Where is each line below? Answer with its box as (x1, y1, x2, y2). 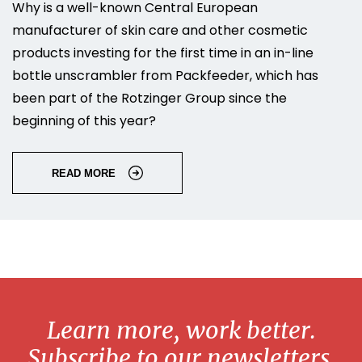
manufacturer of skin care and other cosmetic (12, 21, 308, 40)
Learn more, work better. (46, 316, 316, 346)
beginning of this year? (12, 112, 156, 131)
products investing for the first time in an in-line (12, 44, 314, 63)
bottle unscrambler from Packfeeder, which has (12, 66, 318, 86)
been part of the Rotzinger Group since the (12, 89, 287, 108)
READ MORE (52, 166, 116, 179)
